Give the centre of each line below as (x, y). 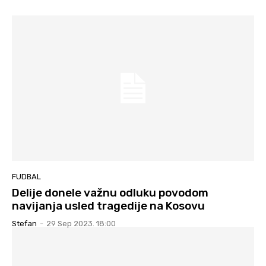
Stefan (24, 223)
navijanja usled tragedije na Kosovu (108, 205)
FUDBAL (26, 176)
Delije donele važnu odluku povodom (110, 192)
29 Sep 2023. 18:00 (81, 223)
